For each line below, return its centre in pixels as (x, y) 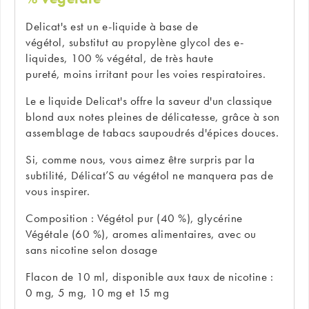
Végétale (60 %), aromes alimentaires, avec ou (141, 233)
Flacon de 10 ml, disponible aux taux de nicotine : (149, 276)
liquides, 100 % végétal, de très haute (119, 58)
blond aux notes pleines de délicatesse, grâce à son (153, 116)
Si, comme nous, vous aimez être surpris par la (140, 159)
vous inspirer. (58, 191)
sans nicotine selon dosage (91, 249)
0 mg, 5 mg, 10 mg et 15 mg (97, 292)
